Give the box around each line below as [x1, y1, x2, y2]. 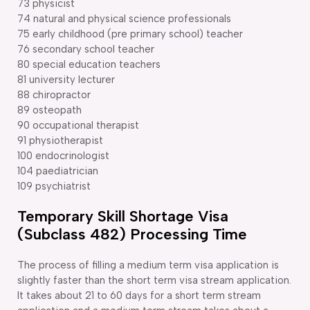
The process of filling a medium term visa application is [17, 258, 279, 271]
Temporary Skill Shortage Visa [17, 206, 228, 226]
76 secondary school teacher [17, 42, 154, 55]
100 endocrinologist [17, 149, 109, 162]
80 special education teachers [17, 57, 161, 71]
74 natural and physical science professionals [17, 12, 231, 25]
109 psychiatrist [17, 179, 91, 192]
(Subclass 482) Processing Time [17, 224, 247, 244]
